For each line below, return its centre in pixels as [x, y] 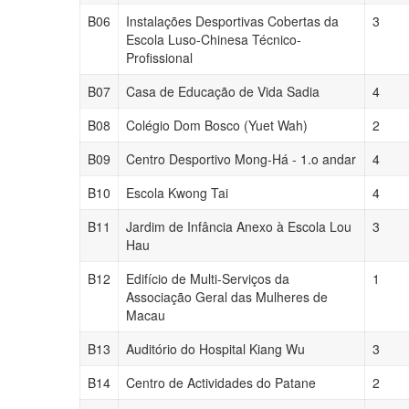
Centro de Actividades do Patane [221, 383]
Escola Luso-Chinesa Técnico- [214, 39]
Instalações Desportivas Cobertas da [232, 21]
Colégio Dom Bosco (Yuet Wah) [217, 125]
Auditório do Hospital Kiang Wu [215, 349]
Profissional [159, 58]
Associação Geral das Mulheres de [227, 297]
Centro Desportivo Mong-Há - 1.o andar [241, 159]
